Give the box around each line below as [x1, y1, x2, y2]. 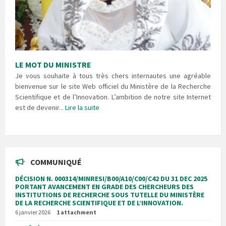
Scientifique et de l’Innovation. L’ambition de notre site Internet [15, 92, 211, 101]
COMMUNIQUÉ [30, 156, 82, 167]
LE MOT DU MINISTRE [15, 59, 91, 70]
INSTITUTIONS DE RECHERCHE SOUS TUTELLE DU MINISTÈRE [15, 190, 204, 199]
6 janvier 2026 [15, 208, 50, 216]
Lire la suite [65, 102, 99, 112]
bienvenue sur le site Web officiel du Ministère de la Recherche [15, 81, 211, 91]
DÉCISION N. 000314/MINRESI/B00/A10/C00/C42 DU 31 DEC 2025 [15, 174, 207, 183]
